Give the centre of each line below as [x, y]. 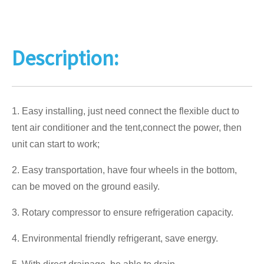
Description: [65, 58]
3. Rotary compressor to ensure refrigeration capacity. [123, 212]
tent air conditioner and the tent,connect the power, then [127, 128]
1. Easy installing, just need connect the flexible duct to [126, 111]
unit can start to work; [56, 144]
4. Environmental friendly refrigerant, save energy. [115, 238]
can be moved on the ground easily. [86, 187]
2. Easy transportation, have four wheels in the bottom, [124, 170]
